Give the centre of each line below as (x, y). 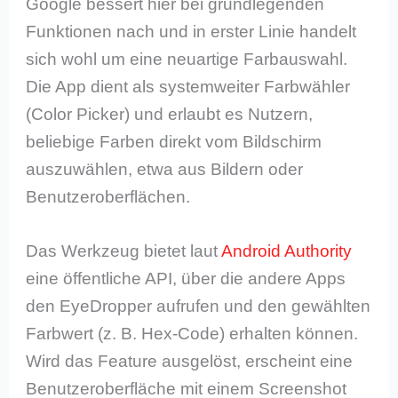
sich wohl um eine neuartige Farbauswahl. (187, 59)
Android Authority (287, 251)
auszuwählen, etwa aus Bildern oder (165, 169)
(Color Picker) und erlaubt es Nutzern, (170, 114)
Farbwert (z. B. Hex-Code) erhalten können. (192, 334)
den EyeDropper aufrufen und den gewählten (199, 306)
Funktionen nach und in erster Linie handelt (191, 31)
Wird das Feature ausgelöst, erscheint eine (190, 362)
